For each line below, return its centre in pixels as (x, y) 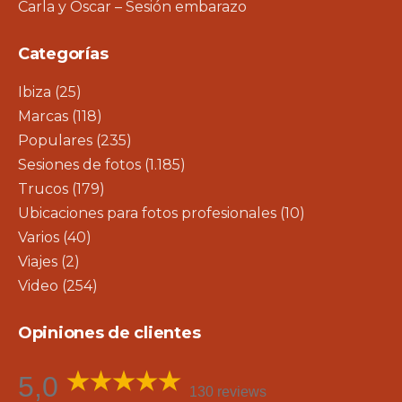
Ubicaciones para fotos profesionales (147, 213)
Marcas (43, 116)
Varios (39, 237)
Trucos (43, 188)
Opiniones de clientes (109, 332)
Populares (55, 140)
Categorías (63, 53)
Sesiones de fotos (79, 164)
